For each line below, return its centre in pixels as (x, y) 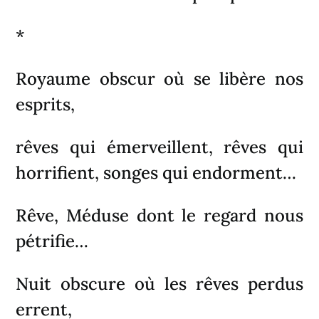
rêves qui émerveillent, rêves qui (159, 147)
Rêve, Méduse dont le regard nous (159, 215)
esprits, (46, 104)
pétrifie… (52, 241)
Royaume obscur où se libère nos (159, 78)
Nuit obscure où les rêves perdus (159, 283)
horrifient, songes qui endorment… (156, 172)
